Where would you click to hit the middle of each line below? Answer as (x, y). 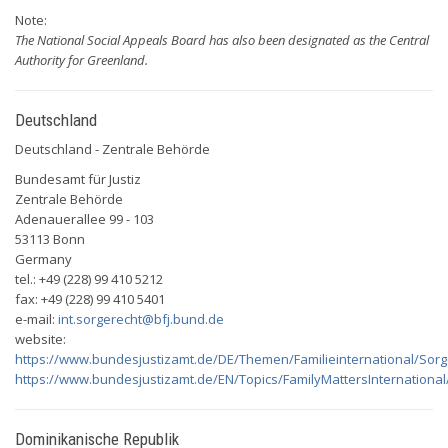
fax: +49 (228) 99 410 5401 (90, 299)
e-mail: (36, 319)
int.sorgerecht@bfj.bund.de (141, 319)
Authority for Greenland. (81, 60)
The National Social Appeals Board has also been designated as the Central (222, 40)
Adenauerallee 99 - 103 (84, 219)
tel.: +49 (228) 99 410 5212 (89, 279)
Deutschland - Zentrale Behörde (112, 149)
